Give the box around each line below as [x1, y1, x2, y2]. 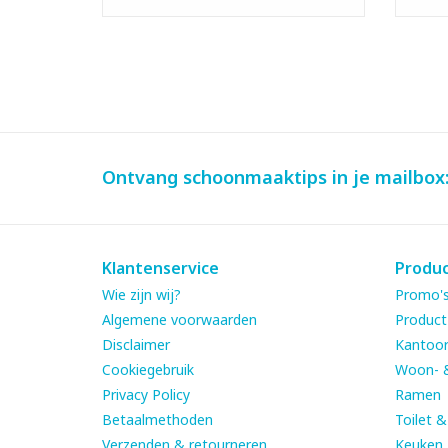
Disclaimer [102, 334, 170, 354]
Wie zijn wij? [102, 284, 181, 304]
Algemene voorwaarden [102, 309, 257, 329]
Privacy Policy [102, 384, 190, 404]
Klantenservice [102, 256, 219, 279]
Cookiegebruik [102, 359, 194, 379]
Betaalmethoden [102, 409, 213, 429]
